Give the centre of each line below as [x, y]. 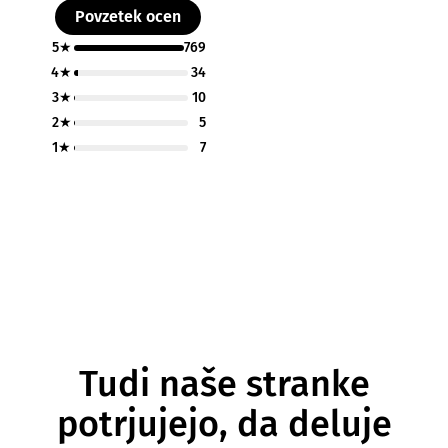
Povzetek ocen [128, 16]
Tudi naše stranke [224, 384]
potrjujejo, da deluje [224, 424]
